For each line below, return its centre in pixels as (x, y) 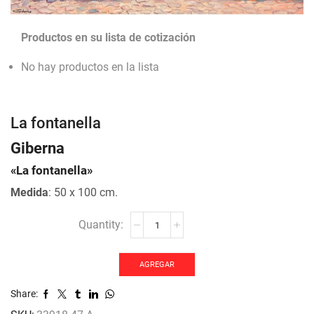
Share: (24, 294)
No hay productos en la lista (90, 67)
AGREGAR (157, 264)
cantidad (152, 250)
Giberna (37, 148)
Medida (29, 193)
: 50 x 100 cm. (83, 193)
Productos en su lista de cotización (108, 38)
